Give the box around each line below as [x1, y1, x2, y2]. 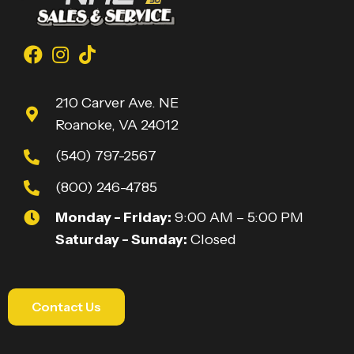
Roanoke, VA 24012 [55, 115, 179, 134]
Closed [187, 230, 236, 248]
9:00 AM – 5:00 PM [171, 208, 303, 226]
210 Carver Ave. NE [55, 93, 179, 111]
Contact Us [32, 298, 101, 314]
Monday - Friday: [55, 208, 171, 226]
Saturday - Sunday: [55, 230, 187, 248]
